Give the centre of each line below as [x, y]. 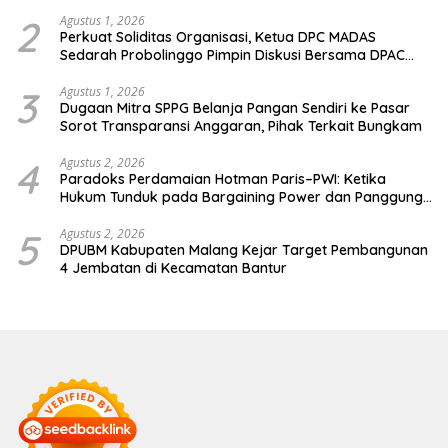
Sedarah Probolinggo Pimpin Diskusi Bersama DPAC [232, 55]
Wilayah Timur [108, 73]
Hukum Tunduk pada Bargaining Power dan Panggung [241, 197]
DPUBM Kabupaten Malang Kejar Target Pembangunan [244, 250]
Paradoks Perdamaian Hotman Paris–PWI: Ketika [223, 179]
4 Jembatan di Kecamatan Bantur [173, 268]
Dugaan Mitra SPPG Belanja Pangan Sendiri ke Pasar [235, 108]
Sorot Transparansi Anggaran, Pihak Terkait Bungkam [241, 126]
